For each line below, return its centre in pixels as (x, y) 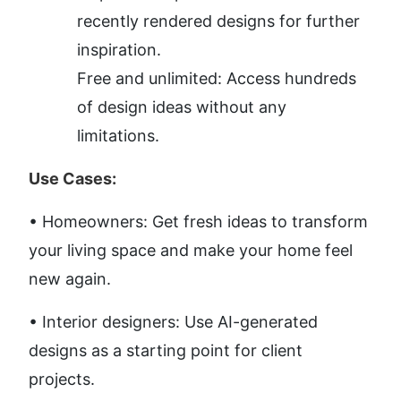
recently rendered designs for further (218, 21)
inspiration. (119, 50)
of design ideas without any (182, 107)
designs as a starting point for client (166, 351)
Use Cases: (73, 179)
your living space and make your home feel (191, 251)
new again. (72, 279)
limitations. (118, 136)
